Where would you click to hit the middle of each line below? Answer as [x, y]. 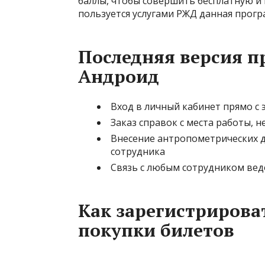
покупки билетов [156, 230]
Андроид [119, 76]
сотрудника [138, 151]
